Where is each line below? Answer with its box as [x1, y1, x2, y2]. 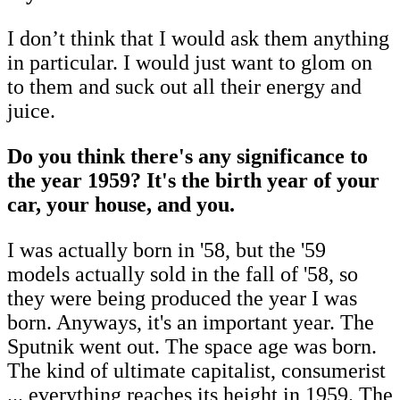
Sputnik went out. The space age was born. [7, 335, 377, 359]
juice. [7, 99, 55, 123]
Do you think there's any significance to [7, 145, 368, 169]
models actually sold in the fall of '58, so [7, 262, 358, 287]
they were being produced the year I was [7, 287, 357, 311]
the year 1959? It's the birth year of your [7, 169, 379, 193]
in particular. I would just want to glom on [7, 51, 372, 75]
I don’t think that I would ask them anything [7, 27, 389, 51]
